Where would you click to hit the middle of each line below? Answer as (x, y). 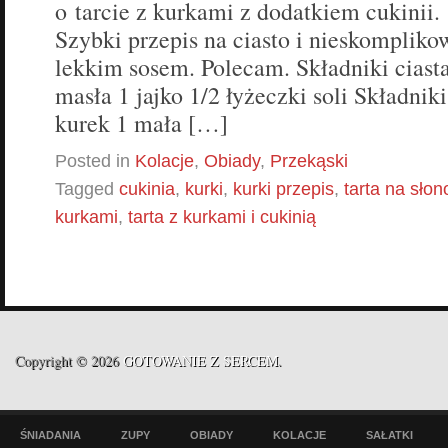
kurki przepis (283, 188)
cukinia (147, 188)
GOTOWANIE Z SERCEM (200, 360)
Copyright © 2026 (69, 360)
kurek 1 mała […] (141, 122)
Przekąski (309, 160)
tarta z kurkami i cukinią (222, 216)
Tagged (87, 188)
